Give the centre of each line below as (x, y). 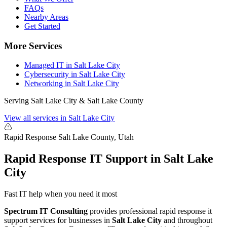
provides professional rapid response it (150, 211)
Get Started (42, 26)
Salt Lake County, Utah (96, 137)
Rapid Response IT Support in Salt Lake (109, 159)
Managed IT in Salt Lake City (72, 65)
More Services (33, 46)
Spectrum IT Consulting (46, 211)
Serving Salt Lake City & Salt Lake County (74, 101)
